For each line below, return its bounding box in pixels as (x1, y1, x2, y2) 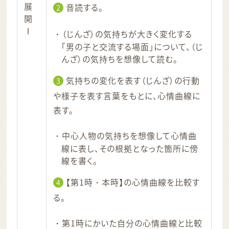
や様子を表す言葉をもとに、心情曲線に (53, 89, 200, 102)
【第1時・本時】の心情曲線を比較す (66, 176, 200, 189)
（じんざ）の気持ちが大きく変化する (62, 28, 192, 40)
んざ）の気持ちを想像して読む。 (61, 53, 178, 65)
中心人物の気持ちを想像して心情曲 (62, 129, 197, 142)
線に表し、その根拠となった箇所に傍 (61, 142, 198, 155)
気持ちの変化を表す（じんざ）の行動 (66, 74, 200, 87)
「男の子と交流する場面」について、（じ (61, 40, 203, 53)
